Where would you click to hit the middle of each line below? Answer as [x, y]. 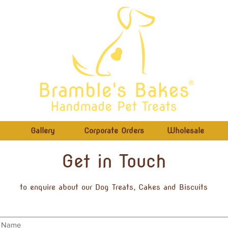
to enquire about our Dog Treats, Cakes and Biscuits [113, 187]
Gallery [43, 131]
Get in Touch [113, 161]
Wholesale [185, 131]
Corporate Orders [114, 131]
